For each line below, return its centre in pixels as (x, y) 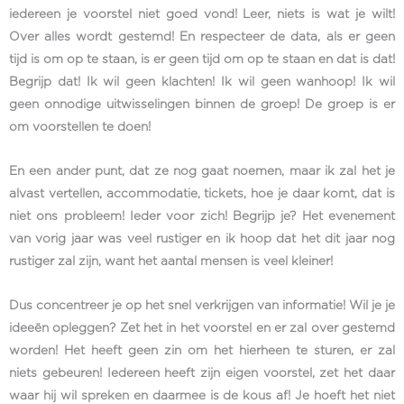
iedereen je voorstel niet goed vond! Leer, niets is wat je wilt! (202, 15)
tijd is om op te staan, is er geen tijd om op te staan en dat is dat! (202, 60)
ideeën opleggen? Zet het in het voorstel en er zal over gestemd (202, 329)
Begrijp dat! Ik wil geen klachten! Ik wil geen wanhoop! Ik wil (202, 83)
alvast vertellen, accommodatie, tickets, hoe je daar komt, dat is (202, 194)
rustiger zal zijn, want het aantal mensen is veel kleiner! (171, 262)
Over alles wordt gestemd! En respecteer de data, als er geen (202, 37)
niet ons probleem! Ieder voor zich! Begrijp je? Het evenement (202, 217)
